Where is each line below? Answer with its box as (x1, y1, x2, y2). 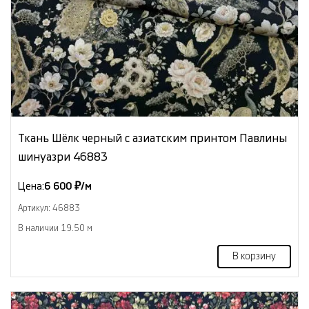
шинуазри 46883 (18, 150, 108, 163)
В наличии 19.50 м (18, 223, 92, 232)
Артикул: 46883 (18, 203, 80, 212)
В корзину (232, 251, 276, 261)
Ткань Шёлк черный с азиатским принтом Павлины (18, 132, 287, 144)
